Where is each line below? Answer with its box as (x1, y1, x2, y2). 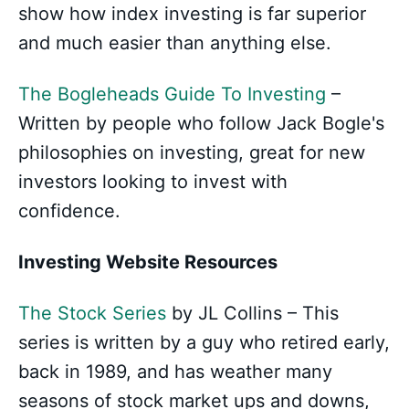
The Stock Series (18, 302, 166, 325)
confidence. (18, 200, 121, 223)
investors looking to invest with (18, 171, 288, 194)
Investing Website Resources (18, 251, 278, 274)
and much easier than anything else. (18, 32, 331, 55)
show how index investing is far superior (18, 3, 366, 26)
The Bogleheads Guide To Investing (18, 83, 326, 106)
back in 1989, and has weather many (18, 361, 332, 383)
